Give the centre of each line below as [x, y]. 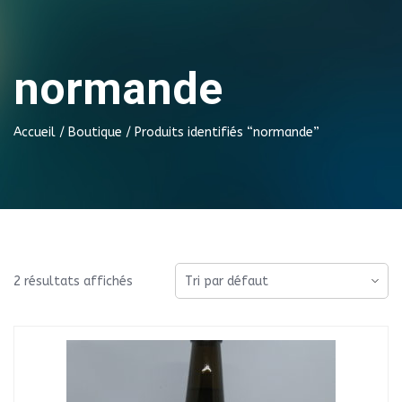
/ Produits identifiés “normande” [221, 132]
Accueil [35, 132]
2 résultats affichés [73, 281]
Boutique [95, 132]
